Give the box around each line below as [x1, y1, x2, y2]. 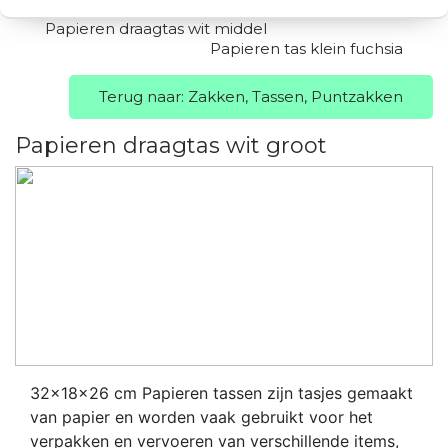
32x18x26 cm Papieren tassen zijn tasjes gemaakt [30, 383, 413, 403]
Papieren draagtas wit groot [15, 132, 327, 159]
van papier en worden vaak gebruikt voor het [30, 407, 373, 427]
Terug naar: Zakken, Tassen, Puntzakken [99, 87, 403, 106]
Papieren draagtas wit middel [45, 19, 267, 38]
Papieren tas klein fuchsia [210, 39, 403, 58]
